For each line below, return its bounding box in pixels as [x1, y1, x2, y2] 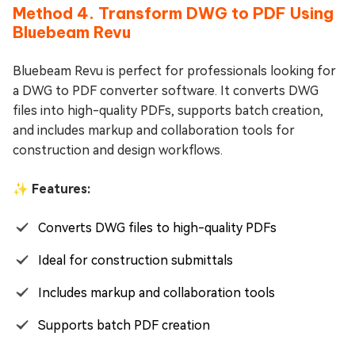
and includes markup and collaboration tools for [13, 122, 295, 138]
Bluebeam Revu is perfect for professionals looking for [13, 63, 336, 78]
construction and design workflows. [13, 142, 223, 158]
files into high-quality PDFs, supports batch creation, [13, 102, 323, 118]
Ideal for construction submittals [38, 252, 233, 268]
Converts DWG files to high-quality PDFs [38, 219, 277, 235]
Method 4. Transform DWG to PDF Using [13, 2, 334, 23]
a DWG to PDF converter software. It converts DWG [13, 82, 319, 98]
